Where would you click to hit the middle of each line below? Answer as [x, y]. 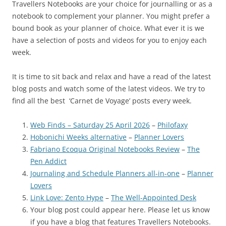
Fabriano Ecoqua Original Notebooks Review [105, 149]
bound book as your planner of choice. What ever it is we [108, 28]
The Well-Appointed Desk [154, 197]
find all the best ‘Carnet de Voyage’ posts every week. [102, 100]
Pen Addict [48, 161]
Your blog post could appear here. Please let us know [120, 209]
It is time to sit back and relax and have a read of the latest [111, 76]
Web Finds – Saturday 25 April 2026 [90, 125]
